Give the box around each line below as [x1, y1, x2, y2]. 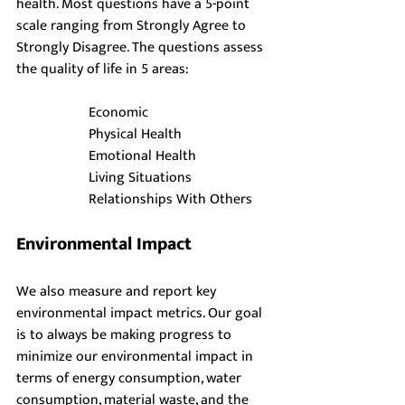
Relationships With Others [89, 187, 252, 212]
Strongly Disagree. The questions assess [16, 35, 267, 61]
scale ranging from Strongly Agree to [16, 14, 250, 39]
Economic [89, 100, 148, 126]
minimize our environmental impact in [16, 344, 257, 370]
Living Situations [89, 165, 192, 191]
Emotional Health [89, 144, 196, 169]
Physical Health [89, 122, 182, 147]
